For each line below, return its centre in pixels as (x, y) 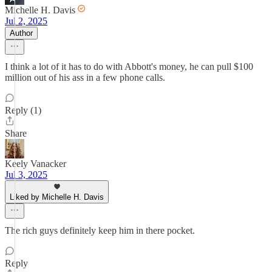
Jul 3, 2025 (26, 175)
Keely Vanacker (36, 164)
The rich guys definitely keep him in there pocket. (100, 230)
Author (21, 33)
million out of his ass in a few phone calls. (85, 77)
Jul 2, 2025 (26, 21)
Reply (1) (23, 110)
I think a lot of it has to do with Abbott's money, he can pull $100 (129, 66)
